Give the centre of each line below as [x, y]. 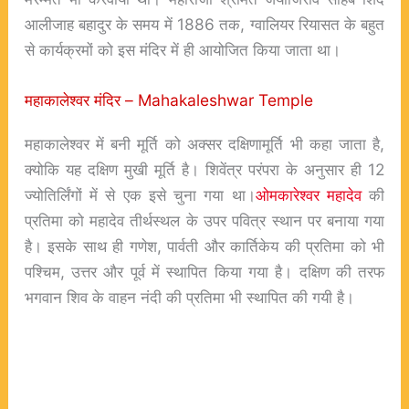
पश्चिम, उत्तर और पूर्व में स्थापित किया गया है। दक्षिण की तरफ [204, 272]
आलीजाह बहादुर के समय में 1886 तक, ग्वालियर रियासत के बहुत [204, 24]
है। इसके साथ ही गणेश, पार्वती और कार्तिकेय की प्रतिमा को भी [204, 246]
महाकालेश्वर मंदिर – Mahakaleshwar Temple [168, 100]
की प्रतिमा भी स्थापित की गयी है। [257, 298]
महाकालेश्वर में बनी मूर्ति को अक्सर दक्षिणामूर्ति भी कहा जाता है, [204, 144]
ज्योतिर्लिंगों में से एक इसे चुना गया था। [140, 195]
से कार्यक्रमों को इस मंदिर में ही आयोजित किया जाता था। [182, 49]
